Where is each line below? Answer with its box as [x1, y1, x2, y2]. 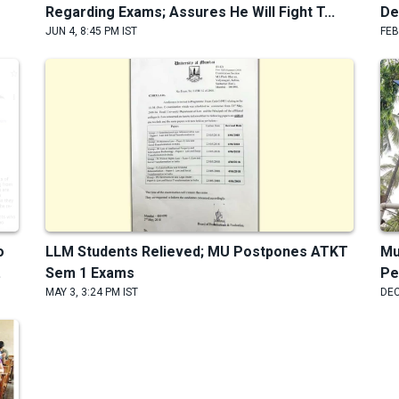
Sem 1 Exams [45, 265, 134, 282]
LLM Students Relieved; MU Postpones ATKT [45, 243, 348, 261]
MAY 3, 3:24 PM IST [45, 286, 138, 299]
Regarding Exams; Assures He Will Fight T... [45, 4, 335, 21]
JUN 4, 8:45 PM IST [45, 25, 137, 38]
